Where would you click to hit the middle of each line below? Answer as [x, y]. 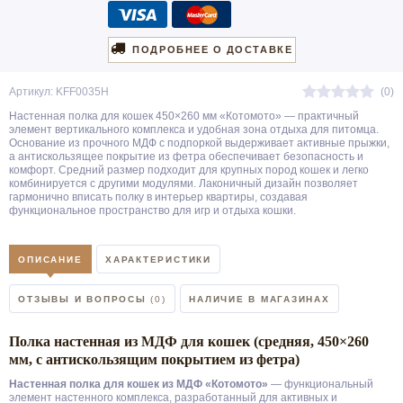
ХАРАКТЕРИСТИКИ [158, 260]
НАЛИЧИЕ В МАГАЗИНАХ [260, 299]
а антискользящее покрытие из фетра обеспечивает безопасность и [186, 157]
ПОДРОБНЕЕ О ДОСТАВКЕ [213, 49]
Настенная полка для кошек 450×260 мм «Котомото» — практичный [184, 116]
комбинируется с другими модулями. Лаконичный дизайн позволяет [184, 184]
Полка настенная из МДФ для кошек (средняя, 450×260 [189, 341]
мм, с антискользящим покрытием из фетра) [154, 359]
